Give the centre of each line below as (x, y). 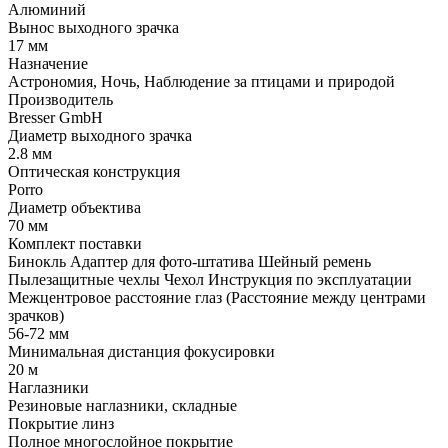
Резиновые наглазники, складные (122, 405)
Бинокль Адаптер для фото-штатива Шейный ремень (189, 261)
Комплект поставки (75, 243)
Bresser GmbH (55, 117)
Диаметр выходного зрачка (100, 135)
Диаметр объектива (74, 207)
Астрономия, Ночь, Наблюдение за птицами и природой (201, 81)
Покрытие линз (61, 423)
